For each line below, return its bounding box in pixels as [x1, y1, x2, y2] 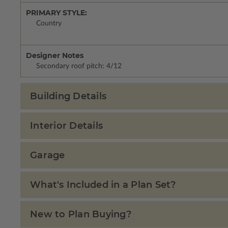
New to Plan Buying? [30, 209, 131, 220]
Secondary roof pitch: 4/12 [36, 63, 122, 70]
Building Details [30, 91, 106, 102]
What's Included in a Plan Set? [30, 179, 176, 191]
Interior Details [30, 120, 103, 132]
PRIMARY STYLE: [26, 8, 87, 18]
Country [36, 20, 62, 27]
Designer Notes [26, 51, 83, 61]
